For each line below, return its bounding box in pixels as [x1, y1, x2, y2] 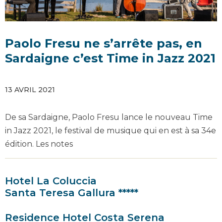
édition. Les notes [5, 139, 73, 149]
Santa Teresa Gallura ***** [5, 187, 138, 199]
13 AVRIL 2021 [5, 85, 55, 94]
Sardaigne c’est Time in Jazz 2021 [5, 51, 216, 65]
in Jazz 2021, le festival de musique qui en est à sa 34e [5, 126, 216, 135]
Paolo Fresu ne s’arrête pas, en [5, 36, 202, 51]
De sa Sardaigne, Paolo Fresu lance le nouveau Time [5, 112, 213, 122]
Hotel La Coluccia [5, 175, 97, 187]
